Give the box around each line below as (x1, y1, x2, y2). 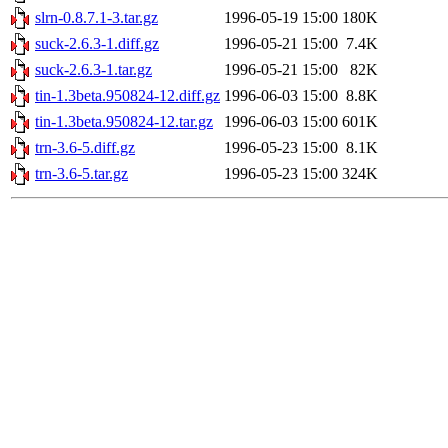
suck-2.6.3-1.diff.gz (35, 35, 159, 53)
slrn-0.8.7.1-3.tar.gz (35, 9, 158, 27)
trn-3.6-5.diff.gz (35, 139, 135, 157)
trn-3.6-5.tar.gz (35, 165, 128, 183)
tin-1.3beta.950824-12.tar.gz (35, 113, 213, 131)
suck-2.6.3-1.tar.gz (35, 61, 152, 79)
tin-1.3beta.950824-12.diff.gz (35, 87, 220, 105)
